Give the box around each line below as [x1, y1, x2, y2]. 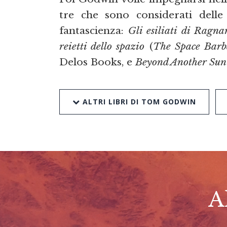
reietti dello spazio [59, 40, 145, 52]
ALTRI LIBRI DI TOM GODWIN [80, 97, 196, 107]
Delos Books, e [59, 55, 135, 68]
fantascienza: [59, 24, 129, 36]
